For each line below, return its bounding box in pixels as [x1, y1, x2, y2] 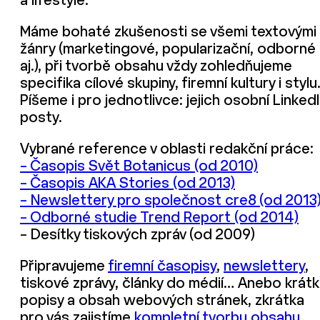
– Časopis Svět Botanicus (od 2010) [20, 160, 258, 174]
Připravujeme [20, 260, 108, 274]
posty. [20, 111, 62, 125]
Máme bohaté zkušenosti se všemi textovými [20, 26, 316, 39]
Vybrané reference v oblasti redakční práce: [20, 143, 314, 156]
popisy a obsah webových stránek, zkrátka [20, 294, 304, 308]
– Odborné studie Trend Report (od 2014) [20, 211, 299, 225]
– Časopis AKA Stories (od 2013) [20, 177, 235, 191]
